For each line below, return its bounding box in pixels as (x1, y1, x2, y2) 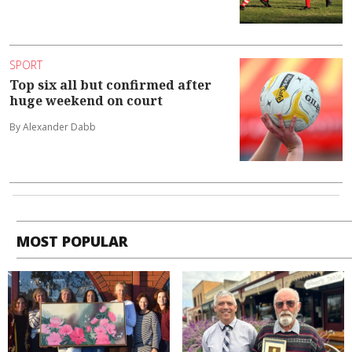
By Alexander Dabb (9, 120, 96, 134)
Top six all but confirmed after (9, 76, 211, 94)
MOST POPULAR (16, 231, 129, 251)
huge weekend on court (9, 92, 163, 110)
